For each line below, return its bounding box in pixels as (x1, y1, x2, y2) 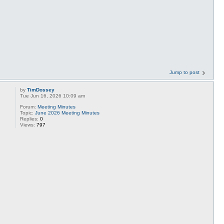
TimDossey (27, 87, 55, 92)
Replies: (20, 116, 40, 121)
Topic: (20, 110, 35, 115)
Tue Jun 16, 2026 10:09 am (20, 93, 85, 98)
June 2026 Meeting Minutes (35, 110, 100, 115)
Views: (20, 122, 37, 127)
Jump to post (169, 69, 199, 75)
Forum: (20, 104, 38, 109)
